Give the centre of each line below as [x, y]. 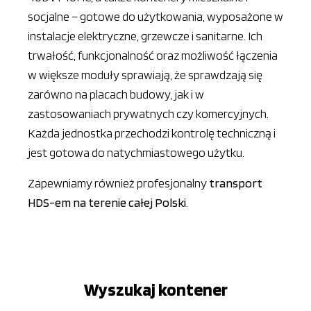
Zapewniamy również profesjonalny [118, 183]
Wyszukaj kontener [155, 289]
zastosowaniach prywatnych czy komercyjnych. [148, 114]
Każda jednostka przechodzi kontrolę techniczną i [152, 133]
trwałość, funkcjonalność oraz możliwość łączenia [153, 55]
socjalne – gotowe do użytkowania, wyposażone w [155, 16]
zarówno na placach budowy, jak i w [116, 94]
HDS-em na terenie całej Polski [107, 202]
